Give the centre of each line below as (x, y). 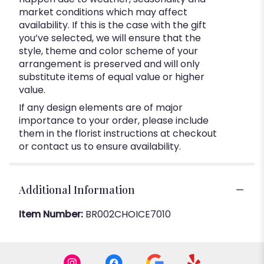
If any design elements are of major (101, 107)
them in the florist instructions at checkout (118, 133)
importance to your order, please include (114, 120)
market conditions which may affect (103, 12)
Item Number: (52, 214)
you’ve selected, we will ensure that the (110, 38)
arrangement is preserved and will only (109, 64)
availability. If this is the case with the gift (113, 25)
